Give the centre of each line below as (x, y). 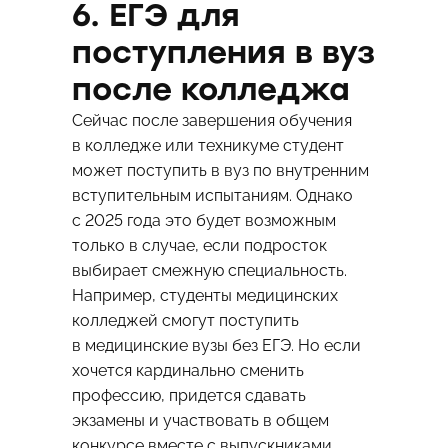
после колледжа (210, 90)
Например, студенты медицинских (204, 296)
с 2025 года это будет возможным (203, 221)
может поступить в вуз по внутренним (220, 171)
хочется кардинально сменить (187, 371)
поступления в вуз (223, 53)
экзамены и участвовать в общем (200, 421)
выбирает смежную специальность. (209, 271)
